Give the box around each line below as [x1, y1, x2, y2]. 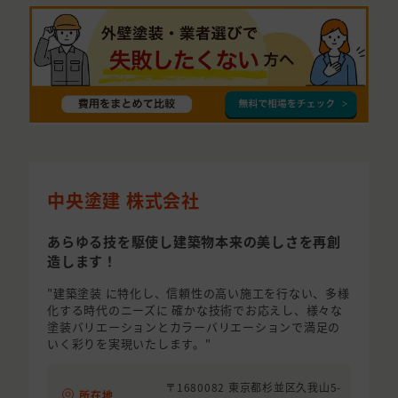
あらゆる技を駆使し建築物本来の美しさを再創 [47, 232, 341, 251]
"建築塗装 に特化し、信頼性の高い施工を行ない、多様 [47, 284, 350, 302]
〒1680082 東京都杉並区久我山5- [165, 379, 341, 395]
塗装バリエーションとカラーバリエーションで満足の [47, 318, 340, 336]
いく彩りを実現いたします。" [47, 335, 211, 353]
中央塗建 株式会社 [47, 187, 200, 214]
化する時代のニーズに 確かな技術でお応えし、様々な [47, 301, 343, 319]
